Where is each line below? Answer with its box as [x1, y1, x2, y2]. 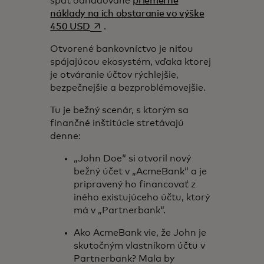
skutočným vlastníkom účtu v [74, 241, 206, 250]
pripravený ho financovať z [74, 180, 196, 189]
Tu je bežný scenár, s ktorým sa [50, 105, 189, 115]
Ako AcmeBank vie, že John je [74, 228, 207, 237]
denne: [50, 131, 86, 141]
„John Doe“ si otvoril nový [74, 154, 192, 163]
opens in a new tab [90, 21, 173, 31]
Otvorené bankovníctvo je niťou [50, 44, 194, 54]
